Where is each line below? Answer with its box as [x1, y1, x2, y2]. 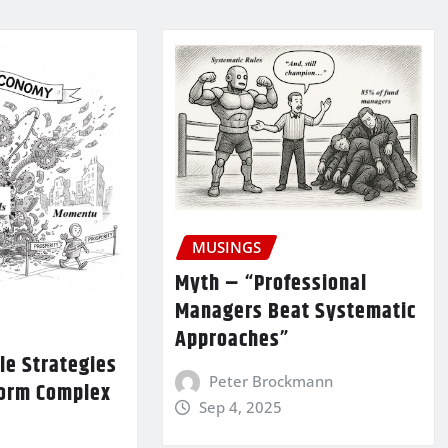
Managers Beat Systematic [174, 295, 416, 330]
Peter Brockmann [209, 371, 334, 392]
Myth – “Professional [174, 267, 367, 302]
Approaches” [174, 323, 289, 358]
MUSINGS [191, 237, 261, 258]
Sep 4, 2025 [199, 397, 283, 417]
